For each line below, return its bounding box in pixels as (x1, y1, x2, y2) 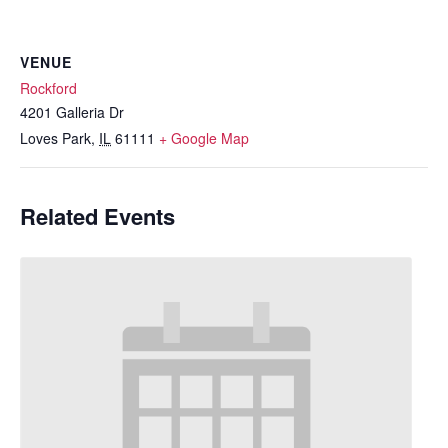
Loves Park (20, 128, 91, 149)
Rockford (20, 78, 77, 99)
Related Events (20, 200, 175, 233)
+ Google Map (159, 128, 249, 149)
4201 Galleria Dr (20, 102, 124, 123)
